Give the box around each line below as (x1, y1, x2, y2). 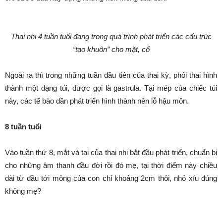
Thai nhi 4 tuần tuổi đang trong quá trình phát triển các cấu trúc (10, 32, 212, 41)
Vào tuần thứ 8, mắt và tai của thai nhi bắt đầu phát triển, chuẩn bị (5, 148, 217, 157)
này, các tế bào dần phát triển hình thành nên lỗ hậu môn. (5, 97, 189, 105)
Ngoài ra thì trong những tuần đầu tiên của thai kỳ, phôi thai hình (5, 71, 217, 79)
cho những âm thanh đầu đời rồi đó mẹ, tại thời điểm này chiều (5, 161, 217, 169)
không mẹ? (5, 187, 41, 195)
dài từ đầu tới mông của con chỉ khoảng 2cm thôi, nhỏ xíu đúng (5, 174, 217, 182)
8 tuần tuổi (5, 122, 42, 131)
